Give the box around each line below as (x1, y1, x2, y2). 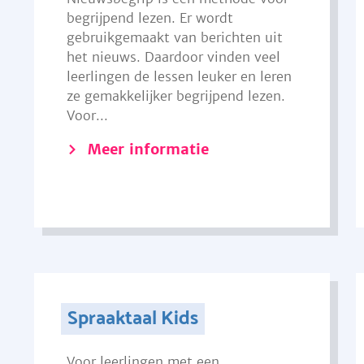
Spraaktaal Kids (67, 303, 199, 335)
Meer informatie (87, 140, 209, 158)
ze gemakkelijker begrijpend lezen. (66, 88, 285, 104)
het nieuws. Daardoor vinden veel (66, 49, 280, 65)
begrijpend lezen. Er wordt (66, 10, 233, 26)
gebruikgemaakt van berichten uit (66, 29, 283, 45)
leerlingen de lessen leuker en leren (66, 68, 292, 84)
